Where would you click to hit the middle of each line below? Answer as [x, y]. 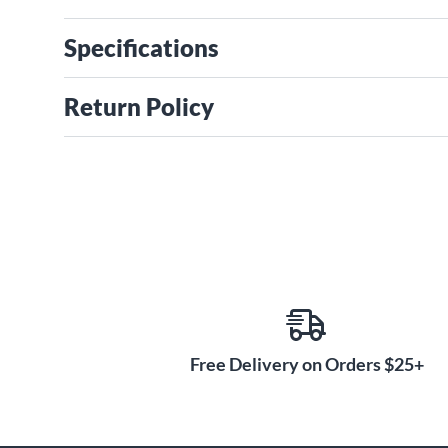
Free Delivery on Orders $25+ [306, 364]
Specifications [141, 47]
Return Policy [139, 106]
